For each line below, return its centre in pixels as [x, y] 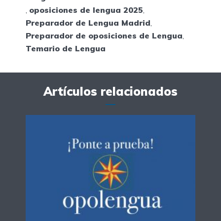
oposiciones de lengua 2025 [86, 10]
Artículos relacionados [110, 92]
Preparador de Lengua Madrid [88, 23]
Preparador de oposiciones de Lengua [104, 36]
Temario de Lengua [66, 49]
